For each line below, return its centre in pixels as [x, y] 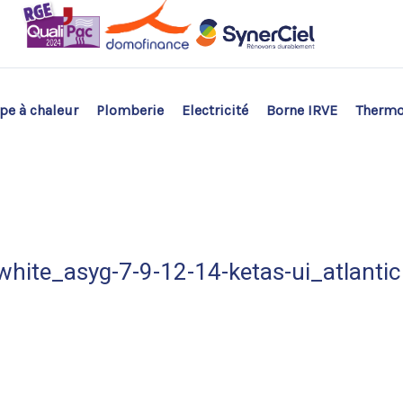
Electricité [215, 110]
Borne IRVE [302, 110]
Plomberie [130, 110]
